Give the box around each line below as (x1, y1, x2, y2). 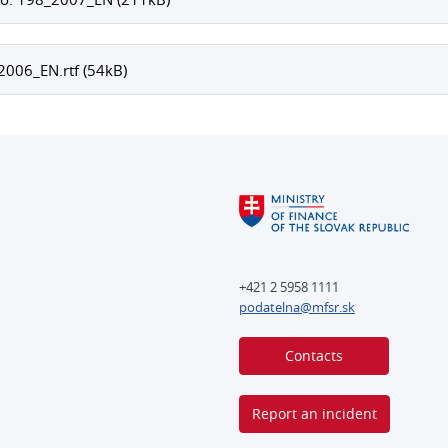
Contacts (285, 345, 343, 365)
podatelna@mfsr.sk (239, 297, 355, 316)
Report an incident (252, 403, 377, 423)
